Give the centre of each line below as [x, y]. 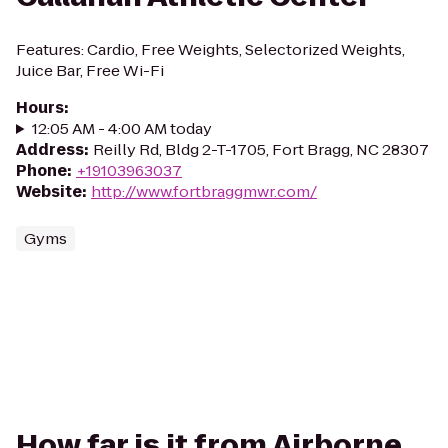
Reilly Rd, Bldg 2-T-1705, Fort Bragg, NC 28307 [261, 149]
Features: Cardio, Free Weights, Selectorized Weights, [210, 49]
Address [50, 149]
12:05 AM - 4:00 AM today [121, 128]
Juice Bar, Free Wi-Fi [90, 70]
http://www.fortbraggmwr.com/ [204, 191]
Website [49, 191]
